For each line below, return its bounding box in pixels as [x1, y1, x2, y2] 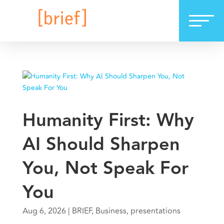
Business [95, 205, 126, 217]
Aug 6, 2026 [22, 205, 66, 217]
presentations [130, 205, 180, 217]
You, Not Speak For [22, 154, 188, 183]
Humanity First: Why [22, 106, 194, 135]
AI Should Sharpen [22, 130, 180, 159]
